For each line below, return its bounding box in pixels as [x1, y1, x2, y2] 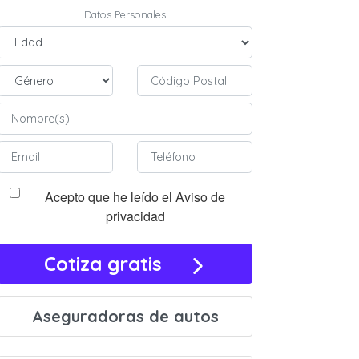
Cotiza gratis [44, 251, 190, 276]
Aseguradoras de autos [31, 305, 219, 326]
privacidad [105, 206, 165, 225]
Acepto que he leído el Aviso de [45, 187, 225, 206]
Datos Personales [84, 8, 166, 22]
